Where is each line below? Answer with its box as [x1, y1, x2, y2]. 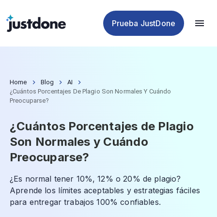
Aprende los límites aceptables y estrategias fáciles [10, 186, 200, 195]
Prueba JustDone [111, 18, 175, 28]
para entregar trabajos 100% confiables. [10, 197, 161, 207]
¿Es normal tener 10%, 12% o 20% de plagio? [10, 174, 181, 184]
